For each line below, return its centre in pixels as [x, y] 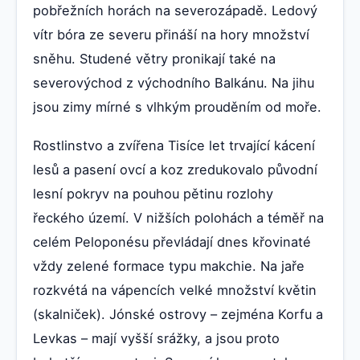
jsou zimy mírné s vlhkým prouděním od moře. [177, 106]
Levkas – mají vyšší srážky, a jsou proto [156, 338]
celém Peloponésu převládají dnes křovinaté [172, 241]
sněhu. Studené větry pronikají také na [154, 58]
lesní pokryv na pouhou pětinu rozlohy [153, 193]
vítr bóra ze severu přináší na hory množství [171, 34]
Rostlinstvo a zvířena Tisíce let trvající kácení [174, 145]
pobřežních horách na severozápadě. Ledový [175, 10]
